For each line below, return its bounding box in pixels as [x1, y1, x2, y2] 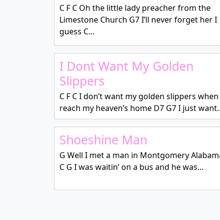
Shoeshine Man [59, 131, 147, 148]
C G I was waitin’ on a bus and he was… [59, 162, 204, 172]
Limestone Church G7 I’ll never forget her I [59, 14, 217, 25]
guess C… [59, 26, 95, 37]
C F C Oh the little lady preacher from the [59, 2, 211, 13]
